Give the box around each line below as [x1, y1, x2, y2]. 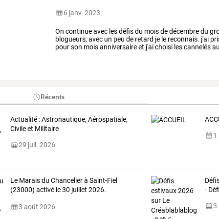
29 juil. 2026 [18, 141, 55, 149]
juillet [69, 186, 87, 194]
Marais [17, 176, 40, 185]
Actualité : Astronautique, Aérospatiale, [10, 115, 128, 124]
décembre [168, 27, 199, 35]
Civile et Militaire [10, 125, 59, 133]
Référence [10, 195, 41, 203]
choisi [153, 43, 173, 51]
